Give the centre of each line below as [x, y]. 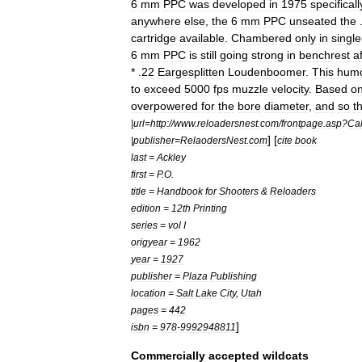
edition [146, 208]
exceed [162, 89]
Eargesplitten [191, 72]
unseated [313, 21]
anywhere [156, 21]
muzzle [250, 89]
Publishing [234, 276]
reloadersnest [227, 123]
